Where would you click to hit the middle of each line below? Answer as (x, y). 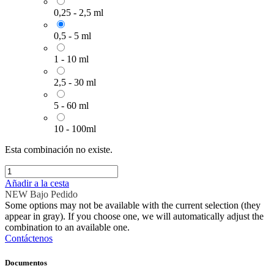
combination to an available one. (67, 228)
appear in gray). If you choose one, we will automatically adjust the (134, 217)
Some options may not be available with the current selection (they (133, 206)
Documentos (26, 262)
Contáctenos (29, 239)
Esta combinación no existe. (59, 150)
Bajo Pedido (54, 194)
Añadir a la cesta (37, 183)
